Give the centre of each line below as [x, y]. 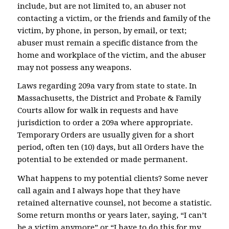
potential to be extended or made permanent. [102, 160]
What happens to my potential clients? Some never [112, 178]
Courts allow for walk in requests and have [98, 111]
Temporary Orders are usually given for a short [106, 135]
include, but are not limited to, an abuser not [101, 6]
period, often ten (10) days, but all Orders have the [110, 147]
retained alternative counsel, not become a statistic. [114, 203]
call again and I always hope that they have [99, 191]
